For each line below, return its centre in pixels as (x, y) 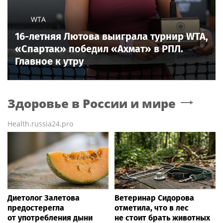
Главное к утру (49, 61)
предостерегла (36, 208)
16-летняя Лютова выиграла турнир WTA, (111, 37)
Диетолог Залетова (44, 198)
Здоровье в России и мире (92, 104)
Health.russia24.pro (40, 124)
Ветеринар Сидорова (154, 198)
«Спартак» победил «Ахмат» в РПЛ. (99, 49)
